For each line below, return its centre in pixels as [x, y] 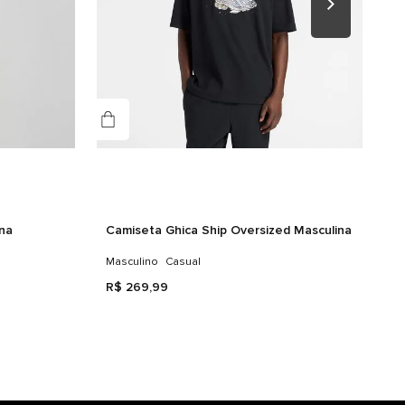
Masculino [132, 261]
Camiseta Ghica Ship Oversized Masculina [228, 230]
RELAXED [73, 28]
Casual [183, 261]
